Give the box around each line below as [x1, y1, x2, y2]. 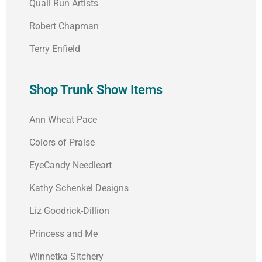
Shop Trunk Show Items [29, 82, 163, 98]
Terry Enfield [29, 43, 80, 55]
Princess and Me [29, 228, 98, 240]
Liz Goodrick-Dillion [29, 205, 109, 217]
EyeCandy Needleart [29, 160, 112, 171]
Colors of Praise [29, 137, 95, 149]
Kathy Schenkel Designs [29, 182, 129, 194]
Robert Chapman [29, 20, 99, 32]
